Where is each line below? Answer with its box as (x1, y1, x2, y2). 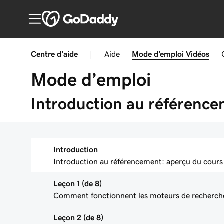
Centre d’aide (31, 50, 78, 58)
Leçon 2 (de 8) (53, 213, 103, 221)
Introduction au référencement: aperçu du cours (53, 157, 223, 165)
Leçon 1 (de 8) (53, 179, 102, 187)
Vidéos (186, 50, 209, 58)
